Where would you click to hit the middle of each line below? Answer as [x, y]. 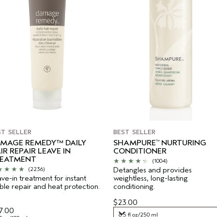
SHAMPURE [135, 143]
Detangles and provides [153, 170]
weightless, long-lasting [151, 178]
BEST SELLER [134, 132]
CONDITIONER [140, 151]
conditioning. [134, 186]
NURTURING [183, 143]
